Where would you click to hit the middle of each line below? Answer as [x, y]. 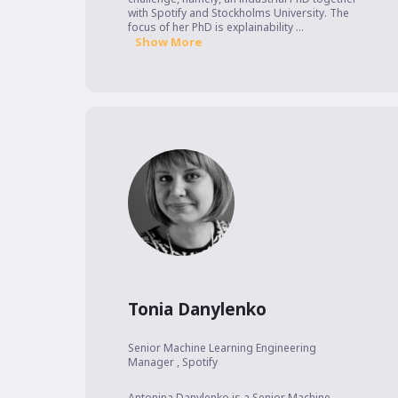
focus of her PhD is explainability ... [215, 28]
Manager [152, 362]
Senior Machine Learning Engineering [222, 348]
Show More [168, 42]
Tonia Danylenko [197, 310]
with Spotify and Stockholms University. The [238, 13]
